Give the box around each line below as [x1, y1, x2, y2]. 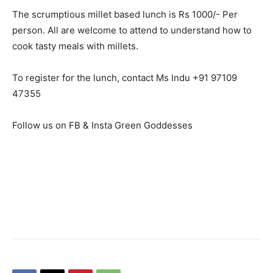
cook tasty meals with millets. [12, 40, 138, 52]
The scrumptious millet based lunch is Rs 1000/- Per [12, 9, 238, 20]
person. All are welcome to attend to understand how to [12, 24, 252, 36]
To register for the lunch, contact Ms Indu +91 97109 [12, 72, 237, 83]
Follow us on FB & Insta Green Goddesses [12, 119, 193, 131]
